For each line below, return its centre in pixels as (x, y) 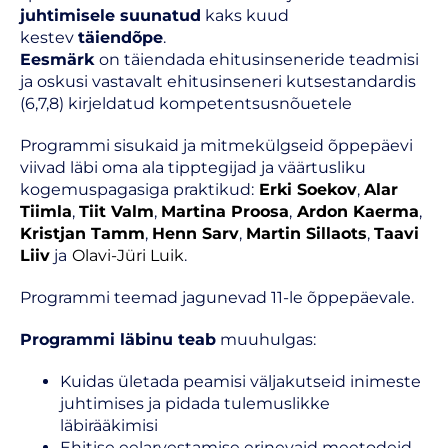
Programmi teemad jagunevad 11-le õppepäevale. (217, 297)
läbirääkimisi (109, 425)
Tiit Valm (116, 211)
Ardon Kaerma (355, 211)
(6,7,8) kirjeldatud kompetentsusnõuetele (186, 103)
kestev (49, 37)
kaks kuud (245, 15)
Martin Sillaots (306, 233)
